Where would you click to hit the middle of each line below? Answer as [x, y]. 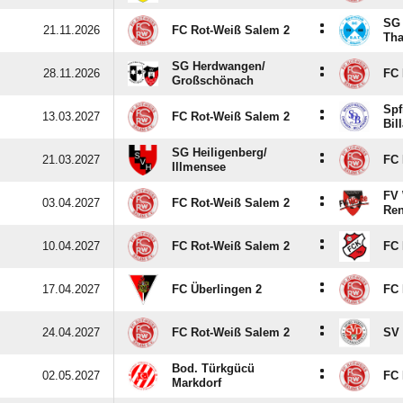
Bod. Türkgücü [213, 368]
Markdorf [197, 383]
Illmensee [199, 167]
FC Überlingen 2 [217, 289]
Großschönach [213, 81]
